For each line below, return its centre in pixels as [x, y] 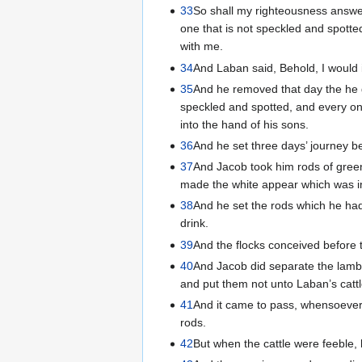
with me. [202, 46]
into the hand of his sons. [245, 124]
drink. [195, 223]
